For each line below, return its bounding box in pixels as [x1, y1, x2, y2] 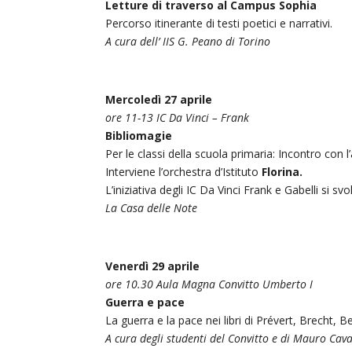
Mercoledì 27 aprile [105, 91, 213, 107]
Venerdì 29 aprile [105, 258, 200, 273]
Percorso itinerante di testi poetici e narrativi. [105, 15, 333, 31]
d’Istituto [214, 163, 262, 179]
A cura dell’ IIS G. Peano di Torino [105, 33, 271, 49]
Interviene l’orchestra [105, 163, 212, 179]
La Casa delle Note [105, 200, 198, 215]
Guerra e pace [105, 294, 185, 310]
